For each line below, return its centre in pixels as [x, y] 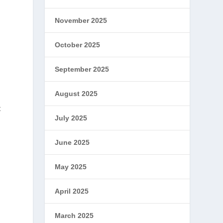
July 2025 [71, 118]
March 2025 [74, 216]
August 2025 [76, 94]
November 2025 [81, 20]
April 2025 [72, 191]
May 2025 [71, 167]
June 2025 [72, 142]
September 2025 [82, 69]
